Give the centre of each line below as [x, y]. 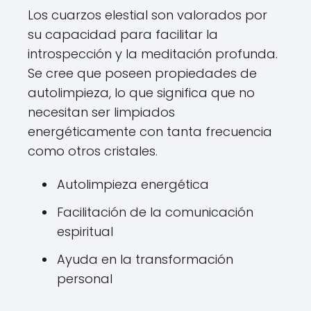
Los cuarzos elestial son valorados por [148, 15]
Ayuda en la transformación [145, 260]
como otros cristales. [93, 151]
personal [85, 279]
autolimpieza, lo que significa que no [141, 93]
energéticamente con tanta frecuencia [150, 132]
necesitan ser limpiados [101, 112]
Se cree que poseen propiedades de [142, 74]
